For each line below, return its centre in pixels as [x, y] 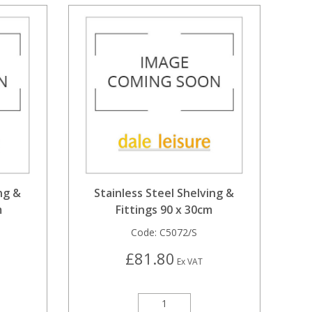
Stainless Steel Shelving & [164, 193]
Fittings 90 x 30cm [164, 210]
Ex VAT [189, 262]
